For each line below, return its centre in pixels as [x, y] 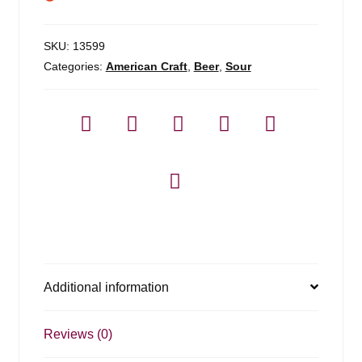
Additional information [106, 287]
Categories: [74, 66]
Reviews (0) [78, 334]
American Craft [146, 66]
